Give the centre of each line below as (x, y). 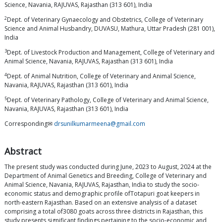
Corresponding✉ (29, 124)
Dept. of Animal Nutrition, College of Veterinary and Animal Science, (101, 76)
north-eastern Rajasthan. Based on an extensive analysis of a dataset (101, 203)
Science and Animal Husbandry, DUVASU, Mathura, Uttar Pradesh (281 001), (110, 29)
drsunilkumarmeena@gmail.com (100, 124)
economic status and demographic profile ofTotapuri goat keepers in (102, 194)
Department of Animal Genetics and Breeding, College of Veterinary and (106, 176)
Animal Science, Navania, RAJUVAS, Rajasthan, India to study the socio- (102, 185)
